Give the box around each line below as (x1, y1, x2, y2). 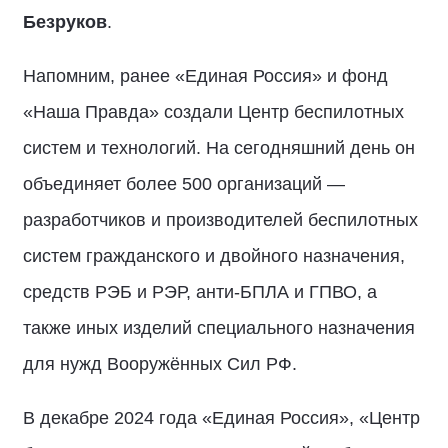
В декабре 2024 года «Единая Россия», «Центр (23, 407, 420, 428)
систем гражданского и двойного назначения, (23, 245, 405, 266)
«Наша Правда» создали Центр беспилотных (23, 101, 404, 122)
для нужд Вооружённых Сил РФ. (23, 353, 297, 374)
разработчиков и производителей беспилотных (23, 209, 418, 230)
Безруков (23, 11, 107, 32)
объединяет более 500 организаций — (23, 173, 345, 194)
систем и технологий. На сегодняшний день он (23, 137, 415, 158)
